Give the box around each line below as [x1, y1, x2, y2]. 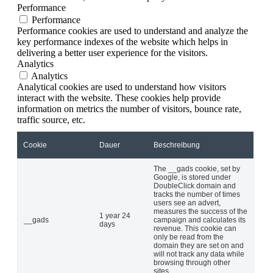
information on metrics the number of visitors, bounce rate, [17, 103, 241, 114]
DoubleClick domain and [154, 181, 236, 190]
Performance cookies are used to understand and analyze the [17, 25, 248, 36]
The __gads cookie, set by [154, 164, 240, 173]
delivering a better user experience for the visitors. [17, 47, 208, 58]
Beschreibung [154, 140, 200, 149]
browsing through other [154, 258, 230, 267]
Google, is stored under [154, 172, 231, 182]
